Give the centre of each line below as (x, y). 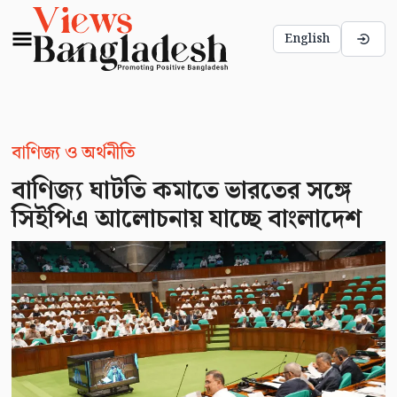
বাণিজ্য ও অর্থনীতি (73, 153)
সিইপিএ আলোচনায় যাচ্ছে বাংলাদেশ (186, 219)
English (307, 39)
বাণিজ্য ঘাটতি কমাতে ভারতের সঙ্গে (181, 191)
